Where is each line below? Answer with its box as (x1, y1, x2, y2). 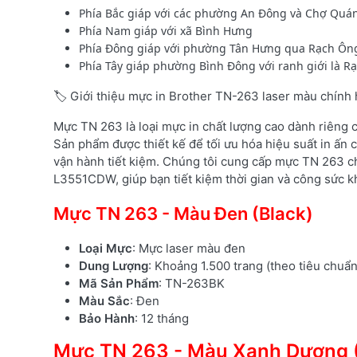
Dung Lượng (79, 257, 148, 273)
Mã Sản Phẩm (79, 275, 159, 291)
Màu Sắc (79, 292, 130, 308)
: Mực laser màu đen (132, 240, 245, 256)
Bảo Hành (79, 310, 135, 326)
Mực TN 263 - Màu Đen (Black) (53, 202, 313, 224)
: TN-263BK (159, 275, 225, 291)
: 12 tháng (135, 310, 189, 326)
